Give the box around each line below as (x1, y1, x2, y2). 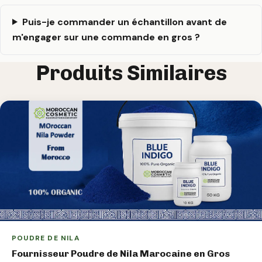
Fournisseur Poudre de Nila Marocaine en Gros (12, 248, 230, 260)
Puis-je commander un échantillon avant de (22, 15, 227, 28)
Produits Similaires (35, 60, 227, 85)
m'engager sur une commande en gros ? (12, 30, 200, 43)
